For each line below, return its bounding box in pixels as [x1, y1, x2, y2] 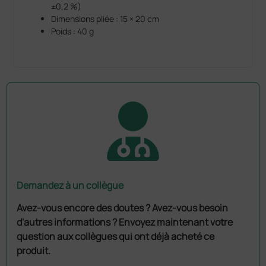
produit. [17, 243, 51, 257]
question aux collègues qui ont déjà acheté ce [17, 229, 215, 243]
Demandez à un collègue [17, 178, 124, 192]
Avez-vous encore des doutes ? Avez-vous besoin [17, 201, 229, 214]
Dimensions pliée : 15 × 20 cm [51, 12, 160, 24]
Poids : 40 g [51, 25, 94, 37]
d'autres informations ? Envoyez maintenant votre [17, 215, 233, 229]
